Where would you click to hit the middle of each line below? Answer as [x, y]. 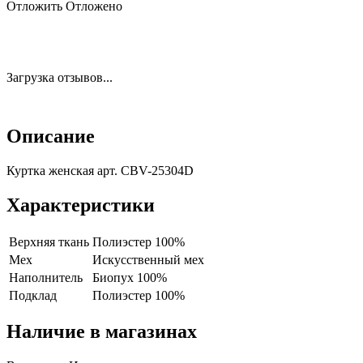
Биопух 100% [130, 277]
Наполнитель [46, 277]
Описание [51, 136]
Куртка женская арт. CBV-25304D [100, 170]
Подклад [33, 295]
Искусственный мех [148, 259]
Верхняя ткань [49, 241]
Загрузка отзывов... [60, 77]
